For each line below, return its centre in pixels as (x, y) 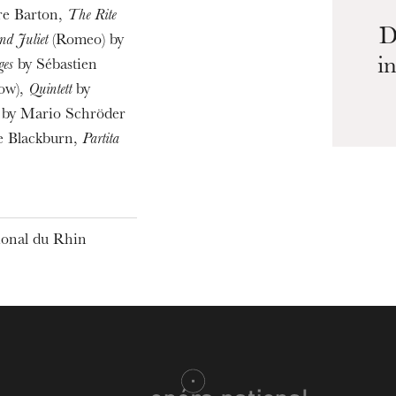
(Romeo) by (85, 42)
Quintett (49, 91)
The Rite (91, 17)
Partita (100, 141)
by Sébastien (55, 66)
